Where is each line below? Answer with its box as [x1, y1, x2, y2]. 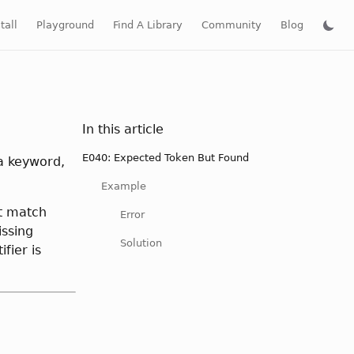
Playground [36, 18, 94, 31]
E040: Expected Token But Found [82, 152, 249, 164]
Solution [120, 237, 162, 249]
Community [201, 18, 262, 31]
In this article [82, 122, 164, 137]
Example [101, 180, 146, 192]
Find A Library [113, 18, 183, 31]
